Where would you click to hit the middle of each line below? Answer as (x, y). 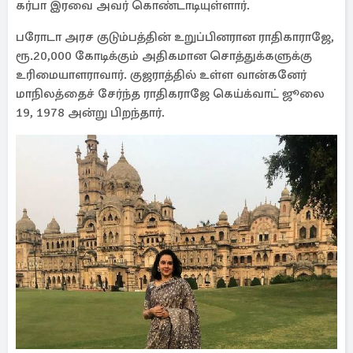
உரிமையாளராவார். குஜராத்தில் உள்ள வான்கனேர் (161, 75)
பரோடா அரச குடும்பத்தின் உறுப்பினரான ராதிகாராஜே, (175, 37)
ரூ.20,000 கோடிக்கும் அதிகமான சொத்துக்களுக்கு (164, 56)
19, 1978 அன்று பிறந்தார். (90, 113)
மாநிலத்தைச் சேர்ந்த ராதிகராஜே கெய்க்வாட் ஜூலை (170, 94)
